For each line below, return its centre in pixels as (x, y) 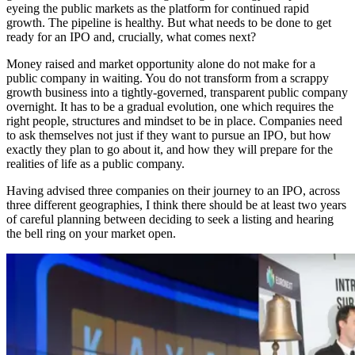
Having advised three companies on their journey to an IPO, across (173, 191)
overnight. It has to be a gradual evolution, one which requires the (170, 107)
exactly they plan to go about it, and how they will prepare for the (170, 150)
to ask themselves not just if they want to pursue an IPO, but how (169, 136)
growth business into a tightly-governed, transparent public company (177, 93)
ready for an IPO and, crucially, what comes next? (131, 37)
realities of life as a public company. (95, 164)
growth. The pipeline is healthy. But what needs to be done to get (169, 23)
